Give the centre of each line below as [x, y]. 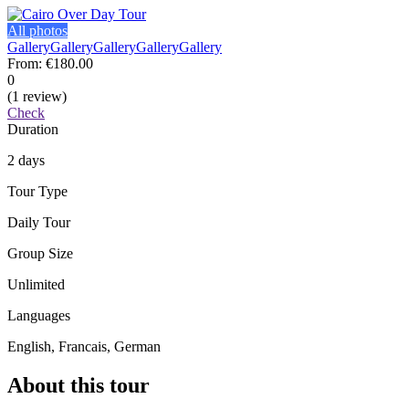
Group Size [40, 253]
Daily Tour [39, 222]
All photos [37, 30]
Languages [39, 315]
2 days [26, 160]
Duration [33, 129]
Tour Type [37, 191]
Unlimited [36, 284]
